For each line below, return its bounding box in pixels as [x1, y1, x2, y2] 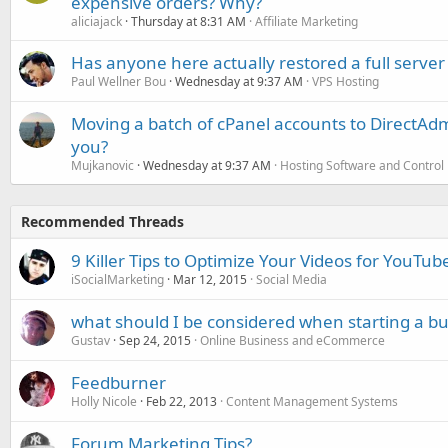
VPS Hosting [312, 72, 379, 90]
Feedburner [71, 370, 166, 394]
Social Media [256, 270, 327, 288]
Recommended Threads [21, 211, 184, 231]
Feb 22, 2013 [146, 392, 217, 410]
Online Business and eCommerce [200, 331, 385, 349]
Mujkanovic [71, 156, 134, 174]
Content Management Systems [226, 392, 398, 410]
